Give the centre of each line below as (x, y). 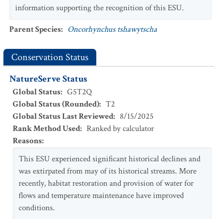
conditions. (37, 208)
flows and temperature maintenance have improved (101, 196)
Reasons (27, 141)
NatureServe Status (48, 79)
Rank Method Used (46, 129)
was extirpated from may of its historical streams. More (108, 171)
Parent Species (35, 29)
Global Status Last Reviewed (63, 116)
